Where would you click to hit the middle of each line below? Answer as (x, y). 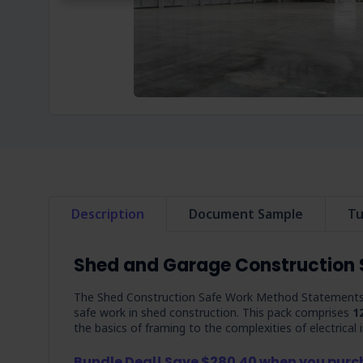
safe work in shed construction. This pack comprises (213, 312)
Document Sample (246, 214)
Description (108, 214)
